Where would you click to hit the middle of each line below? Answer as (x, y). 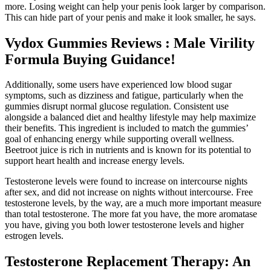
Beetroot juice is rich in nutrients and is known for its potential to (128, 150)
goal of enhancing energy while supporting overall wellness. (119, 139)
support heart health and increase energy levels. (95, 161)
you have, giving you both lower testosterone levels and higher (124, 225)
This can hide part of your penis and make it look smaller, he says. (130, 17)
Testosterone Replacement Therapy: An (128, 262)
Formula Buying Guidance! (90, 59)
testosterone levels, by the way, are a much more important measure (133, 203)
